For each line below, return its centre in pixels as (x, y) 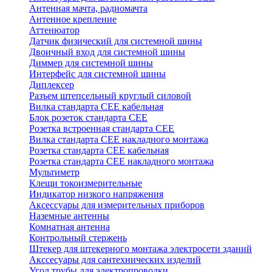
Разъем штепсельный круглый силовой (110, 96)
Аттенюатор (54, 30)
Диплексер (52, 85)
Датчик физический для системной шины (116, 41)
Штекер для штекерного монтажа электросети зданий (141, 249)
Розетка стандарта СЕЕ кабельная (99, 151)
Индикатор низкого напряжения (96, 194)
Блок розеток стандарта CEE (88, 118)
